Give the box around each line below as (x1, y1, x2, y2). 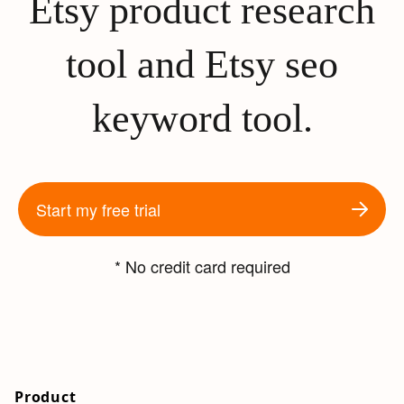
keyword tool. (91, 96, 313, 142)
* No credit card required (114, 254, 290, 279)
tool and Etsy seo (66, 42, 338, 87)
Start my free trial (36, 197, 161, 222)
